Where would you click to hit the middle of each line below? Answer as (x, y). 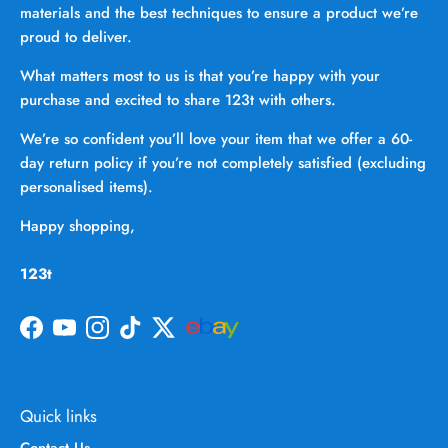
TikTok (149, 336)
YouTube (90, 336)
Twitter (184, 336)
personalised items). (86, 186)
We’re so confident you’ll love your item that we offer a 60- (216, 138)
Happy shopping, (77, 225)
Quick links (58, 415)
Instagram (128, 336)
